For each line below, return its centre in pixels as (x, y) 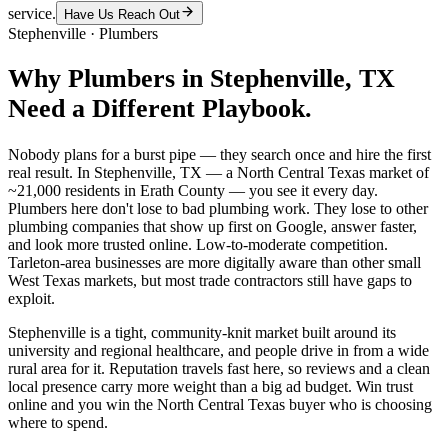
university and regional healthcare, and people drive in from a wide (218, 351)
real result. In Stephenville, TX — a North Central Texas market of (218, 173)
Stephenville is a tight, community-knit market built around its (202, 333)
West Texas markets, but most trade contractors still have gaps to (210, 281)
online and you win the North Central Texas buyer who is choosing (220, 405)
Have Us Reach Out (122, 14)
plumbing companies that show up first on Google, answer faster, (212, 227)
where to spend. (58, 423)
